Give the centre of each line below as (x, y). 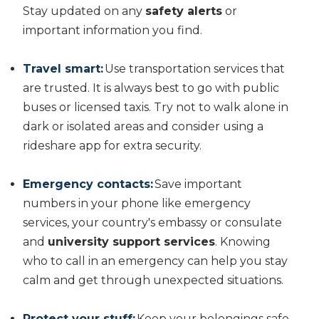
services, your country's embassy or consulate (152, 222)
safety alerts (184, 11)
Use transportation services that (194, 68)
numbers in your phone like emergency (137, 203)
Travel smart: (63, 68)
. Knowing (243, 241)
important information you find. (114, 30)
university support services (131, 241)
